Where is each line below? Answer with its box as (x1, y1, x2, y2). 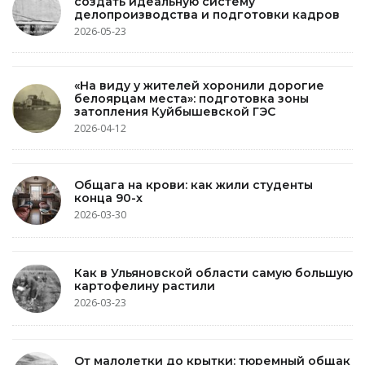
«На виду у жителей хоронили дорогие (74, 78, 324, 93)
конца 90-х (74, 190, 143, 205)
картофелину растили (74, 278, 215, 293)
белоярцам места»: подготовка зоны (74, 91, 309, 106)
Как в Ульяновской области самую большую (74, 265, 353, 280)
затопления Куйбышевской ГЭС (74, 104, 275, 119)
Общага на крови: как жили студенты (74, 177, 313, 192)
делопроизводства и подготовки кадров (74, 7, 340, 22)
